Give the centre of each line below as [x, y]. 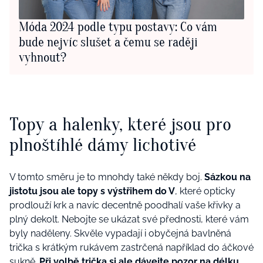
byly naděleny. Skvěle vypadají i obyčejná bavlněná [120, 234]
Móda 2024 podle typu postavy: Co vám [118, 27]
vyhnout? [43, 58]
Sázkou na [227, 177]
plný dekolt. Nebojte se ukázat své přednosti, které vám [129, 220]
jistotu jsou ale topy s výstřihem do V [92, 191]
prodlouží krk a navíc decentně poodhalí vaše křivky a [125, 205]
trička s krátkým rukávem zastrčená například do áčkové [131, 248]
